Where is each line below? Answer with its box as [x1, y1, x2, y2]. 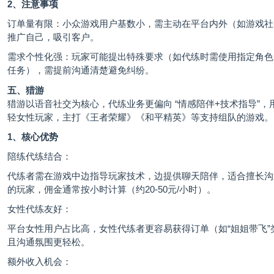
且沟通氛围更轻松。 [7, 237, 90, 248]
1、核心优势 [7, 131, 58, 143]
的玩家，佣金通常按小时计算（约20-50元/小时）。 [7, 184, 216, 195]
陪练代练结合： [7, 151, 72, 162]
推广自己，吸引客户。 [7, 32, 99, 43]
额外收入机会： [7, 256, 72, 267]
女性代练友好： [7, 204, 72, 215]
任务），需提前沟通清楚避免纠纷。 [7, 65, 154, 76]
